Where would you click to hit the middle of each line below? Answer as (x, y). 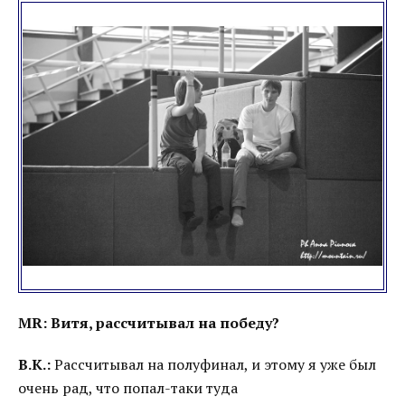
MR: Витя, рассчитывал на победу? (149, 323)
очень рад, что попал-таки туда (128, 388)
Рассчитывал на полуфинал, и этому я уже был (213, 364)
